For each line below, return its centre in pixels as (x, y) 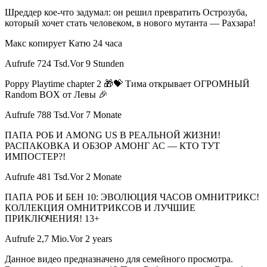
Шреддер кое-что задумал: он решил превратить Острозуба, (126, 13)
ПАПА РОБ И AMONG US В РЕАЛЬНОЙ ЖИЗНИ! (113, 135)
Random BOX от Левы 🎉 (56, 95)
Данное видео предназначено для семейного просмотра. (119, 259)
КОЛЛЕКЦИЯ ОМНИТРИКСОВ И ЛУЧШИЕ (100, 208)
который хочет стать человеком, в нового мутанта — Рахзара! (130, 23)
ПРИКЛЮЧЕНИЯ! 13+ (52, 219)
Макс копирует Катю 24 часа (63, 44)
